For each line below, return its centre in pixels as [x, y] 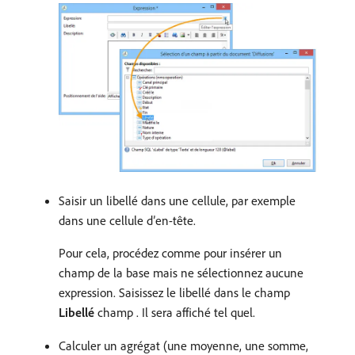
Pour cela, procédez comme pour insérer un [170, 252]
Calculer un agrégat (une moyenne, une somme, [183, 345]
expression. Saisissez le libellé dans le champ [174, 292]
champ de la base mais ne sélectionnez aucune [181, 272]
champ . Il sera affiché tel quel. [175, 312]
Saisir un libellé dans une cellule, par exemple [177, 200]
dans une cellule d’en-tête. [127, 220]
